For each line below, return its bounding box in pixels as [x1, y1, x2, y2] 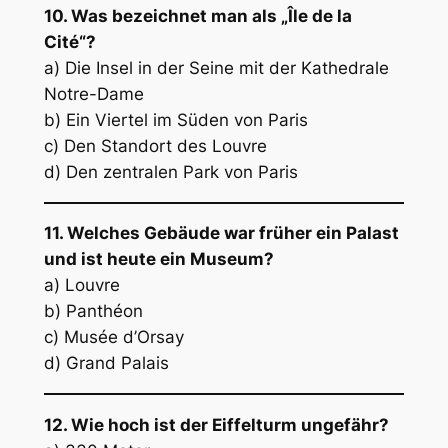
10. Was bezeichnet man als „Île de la [43, 5, 352, 26]
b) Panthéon [43, 301, 143, 322]
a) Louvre [43, 275, 120, 296]
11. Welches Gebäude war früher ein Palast [43, 223, 399, 244]
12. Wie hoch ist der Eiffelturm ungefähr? [43, 415, 389, 436]
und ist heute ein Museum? [43, 249, 274, 270]
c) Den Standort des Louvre [43, 135, 267, 156]
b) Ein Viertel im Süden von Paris [43, 109, 308, 130]
